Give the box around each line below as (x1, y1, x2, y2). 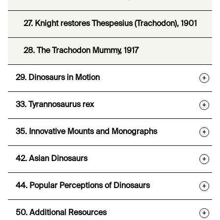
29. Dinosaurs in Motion (16, 74, 100, 82)
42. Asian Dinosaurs (16, 155, 87, 164)
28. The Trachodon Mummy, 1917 (24, 47, 138, 55)
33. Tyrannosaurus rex (16, 101, 94, 110)
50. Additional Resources (16, 209, 107, 218)
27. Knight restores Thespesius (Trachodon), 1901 (24, 20, 197, 28)
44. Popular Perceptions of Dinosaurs (16, 182, 150, 191)
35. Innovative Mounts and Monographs (16, 128, 157, 137)
